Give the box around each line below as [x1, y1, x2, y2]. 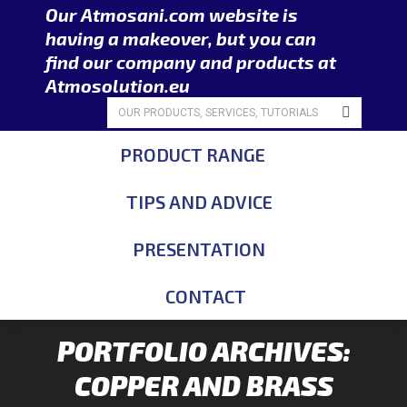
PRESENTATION [133, 238, 266, 260]
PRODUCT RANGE [120, 144, 266, 165]
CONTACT [164, 285, 246, 307]
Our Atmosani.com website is [45, 4, 298, 25]
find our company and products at [45, 51, 336, 73]
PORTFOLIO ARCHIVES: [56, 334, 351, 367]
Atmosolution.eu [45, 74, 190, 96]
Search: [106, 97, 171, 119]
